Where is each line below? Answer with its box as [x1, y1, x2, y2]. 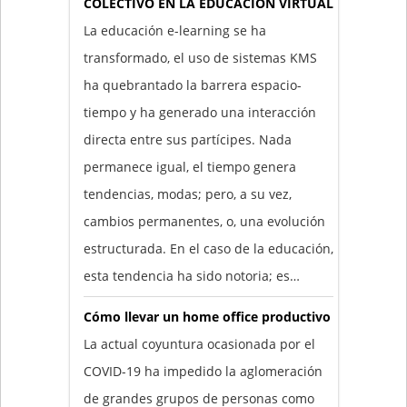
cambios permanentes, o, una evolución [83, 212, 325, 230]
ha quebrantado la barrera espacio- [83, 75, 302, 94]
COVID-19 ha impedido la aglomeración [83, 362, 323, 380]
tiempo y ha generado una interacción [83, 103, 316, 121]
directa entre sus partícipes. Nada [83, 130, 292, 148]
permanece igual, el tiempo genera [83, 157, 296, 175]
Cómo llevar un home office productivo [83, 307, 331, 325]
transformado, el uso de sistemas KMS [83, 48, 317, 66]
